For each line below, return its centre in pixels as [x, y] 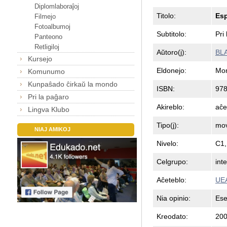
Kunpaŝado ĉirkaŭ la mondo [73, 84]
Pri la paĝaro [49, 97]
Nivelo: [167, 143]
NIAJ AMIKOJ [52, 129]
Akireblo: [170, 107]
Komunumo [47, 71]
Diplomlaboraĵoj [57, 6]
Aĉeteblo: [171, 180]
